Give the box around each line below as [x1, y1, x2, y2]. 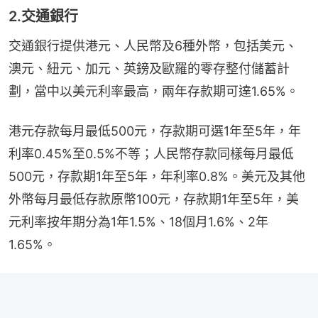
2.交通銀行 [9, 8, 78, 26]
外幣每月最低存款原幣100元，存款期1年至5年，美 [9, 192, 299, 207]
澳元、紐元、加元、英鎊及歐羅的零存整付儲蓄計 [9, 61, 290, 77]
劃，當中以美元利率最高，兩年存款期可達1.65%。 [9, 84, 299, 99]
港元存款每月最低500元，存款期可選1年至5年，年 [9, 124, 301, 139]
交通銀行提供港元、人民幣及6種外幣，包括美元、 [9, 38, 297, 54]
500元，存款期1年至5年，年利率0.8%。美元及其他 [9, 169, 305, 185]
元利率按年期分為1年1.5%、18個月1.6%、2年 [9, 214, 268, 230]
